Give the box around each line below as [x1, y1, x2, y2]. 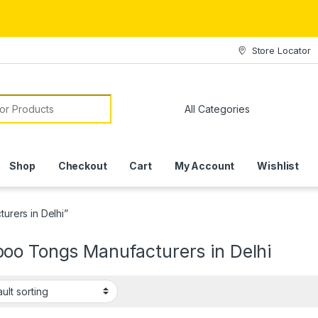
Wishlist [257, 159, 300, 172]
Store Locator [251, 44, 311, 56]
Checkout [57, 159, 107, 172]
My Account [174, 159, 235, 172]
